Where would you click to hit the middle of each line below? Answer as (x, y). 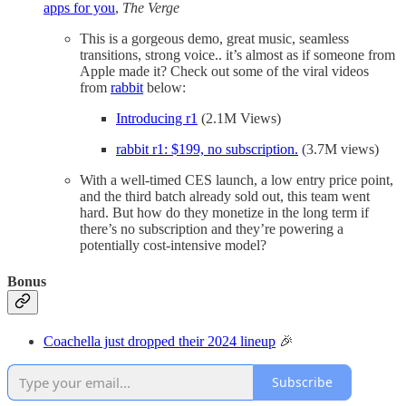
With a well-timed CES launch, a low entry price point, (237, 180)
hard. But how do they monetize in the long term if (224, 213)
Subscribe (302, 382)
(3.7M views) (338, 150)
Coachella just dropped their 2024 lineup (159, 341)
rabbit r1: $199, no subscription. (207, 150)
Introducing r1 (157, 119)
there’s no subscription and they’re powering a (212, 229)
